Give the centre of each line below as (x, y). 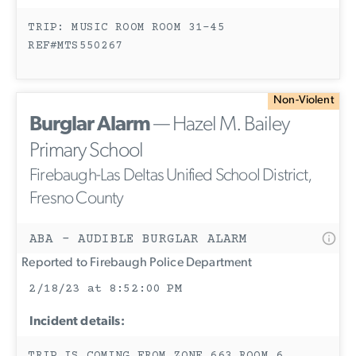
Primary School (86, 151)
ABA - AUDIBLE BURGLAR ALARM (139, 239)
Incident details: (77, 321)
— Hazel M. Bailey (220, 125)
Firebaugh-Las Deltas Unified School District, (171, 176)
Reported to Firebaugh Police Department (135, 263)
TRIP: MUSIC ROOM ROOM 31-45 (126, 27)
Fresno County (77, 199)
